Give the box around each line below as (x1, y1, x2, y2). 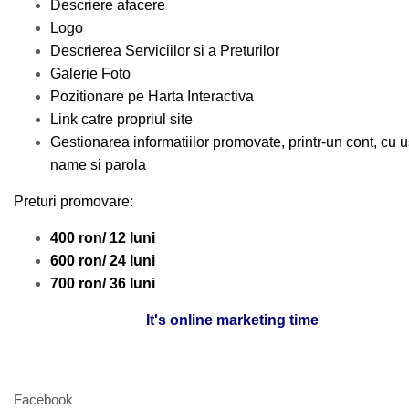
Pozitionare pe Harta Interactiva (50, 88, 254, 104)
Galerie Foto (50, 65, 131, 81)
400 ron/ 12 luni (50, 229, 155, 246)
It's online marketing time (145, 311, 319, 328)
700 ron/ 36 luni (50, 275, 155, 291)
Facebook (14, 391, 73, 407)
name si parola (50, 156, 146, 173)
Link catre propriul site (50, 110, 193, 127)
